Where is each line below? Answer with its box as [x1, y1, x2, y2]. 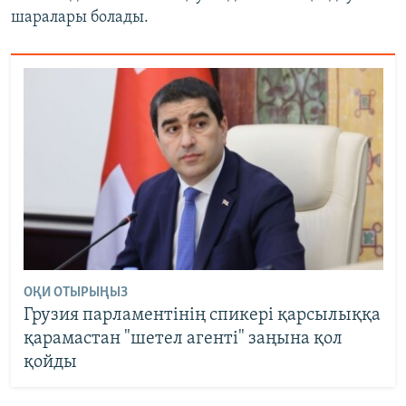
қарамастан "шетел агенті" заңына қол [23, 330, 343, 349]
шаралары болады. [11, 9, 149, 27]
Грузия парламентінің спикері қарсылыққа [23, 306, 381, 325]
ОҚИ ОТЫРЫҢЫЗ [23, 285, 128, 301]
